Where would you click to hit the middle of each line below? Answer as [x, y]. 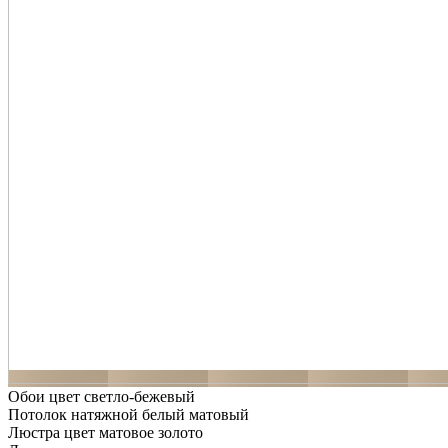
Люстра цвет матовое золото [105, 432]
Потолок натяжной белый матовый [128, 414]
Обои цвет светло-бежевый [101, 396]
